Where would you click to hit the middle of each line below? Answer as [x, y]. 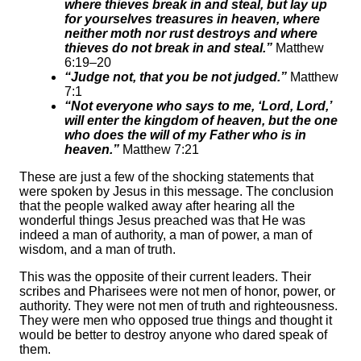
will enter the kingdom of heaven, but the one [201, 121]
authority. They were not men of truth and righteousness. [178, 306]
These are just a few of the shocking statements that [166, 177]
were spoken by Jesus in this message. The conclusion [176, 192]
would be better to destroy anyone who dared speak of [173, 335]
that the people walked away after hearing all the [157, 206]
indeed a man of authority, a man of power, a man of [166, 235]
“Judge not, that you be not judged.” [177, 77]
